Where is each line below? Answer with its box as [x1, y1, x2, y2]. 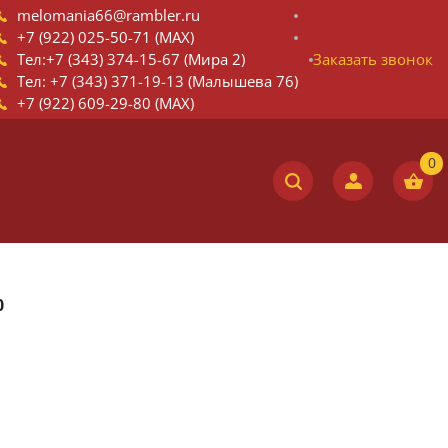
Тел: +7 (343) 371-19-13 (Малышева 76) [17, 71, 298, 91]
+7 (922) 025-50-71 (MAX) [17, 27, 194, 47]
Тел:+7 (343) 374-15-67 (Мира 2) [17, 49, 245, 69]
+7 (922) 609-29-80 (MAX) [17, 93, 194, 113]
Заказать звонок [313, 49, 433, 69]
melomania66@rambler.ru [17, 5, 200, 25]
